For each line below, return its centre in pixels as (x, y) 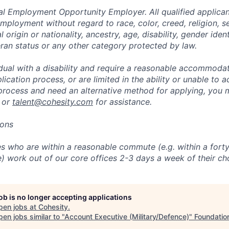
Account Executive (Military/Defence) (127, 216)
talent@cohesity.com (53, 102)
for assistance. (122, 102)
